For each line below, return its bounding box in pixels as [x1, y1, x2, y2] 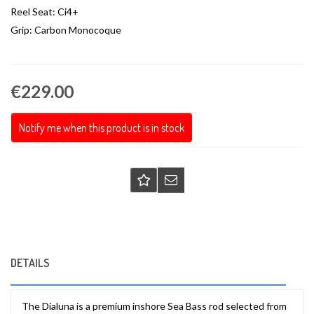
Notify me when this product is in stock [19, 121, 184, 135]
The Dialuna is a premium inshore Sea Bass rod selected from [22, 300, 287, 312]
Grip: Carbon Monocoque [11, 24, 121, 36]
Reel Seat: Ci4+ [11, 6, 78, 18]
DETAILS [11, 256, 50, 270]
